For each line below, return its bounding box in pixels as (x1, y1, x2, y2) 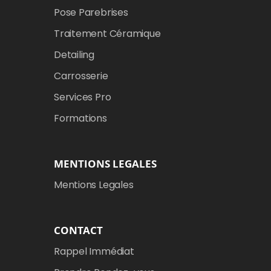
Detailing (54, 47, 95, 62)
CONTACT (54, 223, 103, 237)
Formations (54, 111, 107, 125)
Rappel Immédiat (54, 244, 134, 258)
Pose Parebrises (54, 5, 128, 19)
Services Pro (54, 90, 111, 104)
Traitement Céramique (54, 26, 161, 41)
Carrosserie (54, 68, 108, 83)
